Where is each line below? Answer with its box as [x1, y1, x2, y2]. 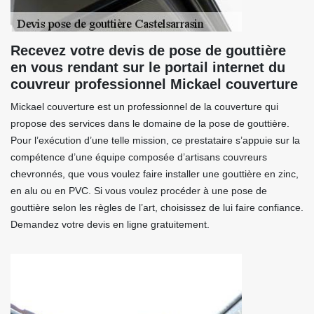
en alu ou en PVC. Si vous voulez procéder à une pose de [11, 185, 267, 196]
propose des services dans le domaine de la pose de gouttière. [11, 118, 289, 129]
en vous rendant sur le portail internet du [11, 60, 285, 75]
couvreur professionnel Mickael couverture [11, 76, 298, 92]
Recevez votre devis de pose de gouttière [11, 43, 286, 58]
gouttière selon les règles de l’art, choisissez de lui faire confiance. [11, 202, 303, 213]
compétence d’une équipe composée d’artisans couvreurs [11, 151, 267, 163]
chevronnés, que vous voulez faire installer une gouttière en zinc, [11, 168, 299, 179]
